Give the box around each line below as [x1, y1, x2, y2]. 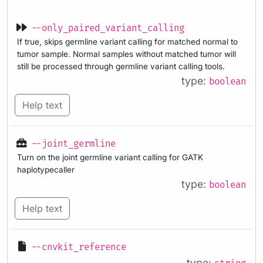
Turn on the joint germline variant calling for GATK [17, 153, 203, 163]
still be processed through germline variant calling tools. [17, 62, 225, 72]
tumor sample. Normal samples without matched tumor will [17, 49, 236, 59]
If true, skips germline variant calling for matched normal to [17, 37, 238, 47]
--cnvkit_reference [31, 241, 126, 253]
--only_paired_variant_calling [31, 23, 184, 35]
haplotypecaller [17, 165, 75, 175]
